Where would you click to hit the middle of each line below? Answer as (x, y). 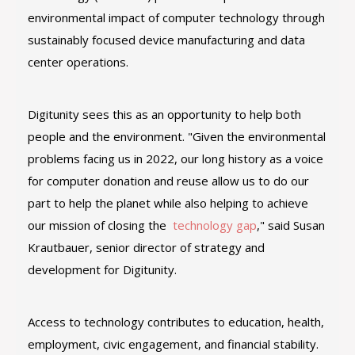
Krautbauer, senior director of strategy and (146, 247)
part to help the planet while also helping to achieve (168, 203)
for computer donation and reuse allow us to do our (168, 181)
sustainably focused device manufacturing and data (166, 40)
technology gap (212, 225)
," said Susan (291, 225)
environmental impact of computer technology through (176, 17)
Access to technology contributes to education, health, (176, 322)
